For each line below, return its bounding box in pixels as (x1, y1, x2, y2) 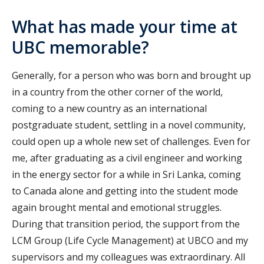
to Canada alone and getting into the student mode (12, 184, 238, 198)
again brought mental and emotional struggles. (12, 201, 222, 214)
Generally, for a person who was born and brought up (12, 69, 251, 82)
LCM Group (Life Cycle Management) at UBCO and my (12, 234, 248, 247)
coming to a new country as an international (12, 102, 207, 115)
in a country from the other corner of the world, (12, 85, 223, 99)
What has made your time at (12, 15, 237, 38)
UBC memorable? (12, 36, 153, 59)
